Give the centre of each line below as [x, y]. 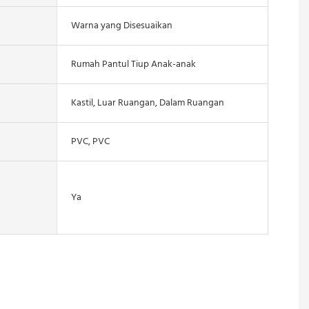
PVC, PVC [90, 141]
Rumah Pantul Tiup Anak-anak [133, 64]
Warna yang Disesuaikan [121, 26]
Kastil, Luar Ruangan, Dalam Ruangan [147, 103]
